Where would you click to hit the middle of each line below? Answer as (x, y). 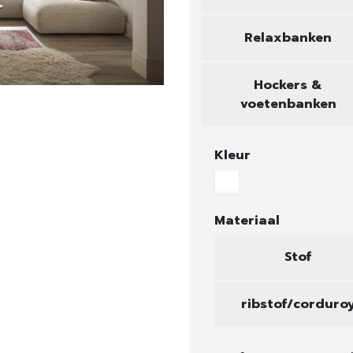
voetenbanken (288, 104)
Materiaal (247, 221)
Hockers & (288, 85)
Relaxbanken (288, 38)
